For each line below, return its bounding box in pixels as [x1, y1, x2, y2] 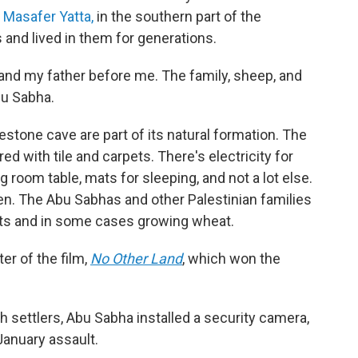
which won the [185, 250, 280, 267]
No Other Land [90, 250, 182, 267]
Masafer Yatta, [3, 8, 93, 25]
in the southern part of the [93, 8, 261, 25]
